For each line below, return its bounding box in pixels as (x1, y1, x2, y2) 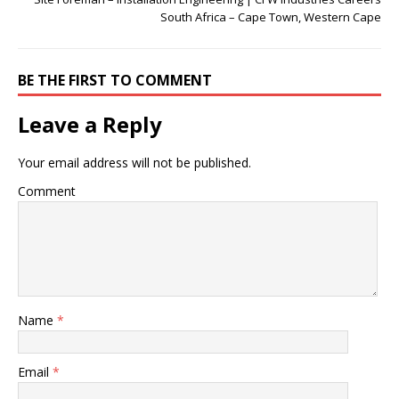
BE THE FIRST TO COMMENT (18, 70, 212, 90)
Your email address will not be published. (18, 154, 251, 171)
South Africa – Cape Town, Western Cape (160, 9, 381, 25)
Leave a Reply (18, 110, 162, 139)
